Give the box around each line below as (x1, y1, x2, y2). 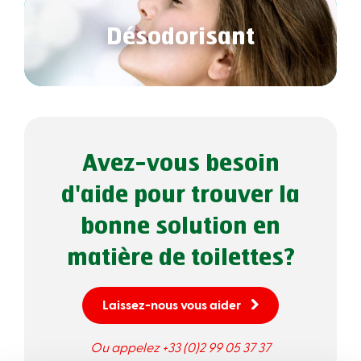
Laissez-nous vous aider (102, 296, 242, 312)
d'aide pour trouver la (61, 185, 300, 207)
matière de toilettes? (66, 247, 295, 270)
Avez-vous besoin (81, 153, 280, 176)
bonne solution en (81, 216, 280, 239)
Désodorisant (106, 27, 255, 49)
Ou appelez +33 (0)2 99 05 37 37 (90, 338, 271, 355)
